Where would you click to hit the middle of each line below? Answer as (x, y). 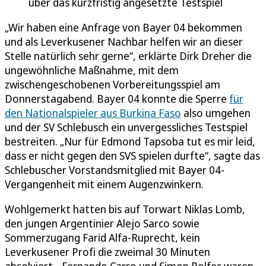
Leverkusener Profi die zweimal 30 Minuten (107, 252)
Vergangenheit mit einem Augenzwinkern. (104, 184)
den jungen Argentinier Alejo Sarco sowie (102, 224)
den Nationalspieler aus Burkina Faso (93, 113)
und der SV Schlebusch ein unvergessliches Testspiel (126, 127)
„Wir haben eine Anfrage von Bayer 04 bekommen (123, 28)
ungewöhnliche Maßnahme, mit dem (92, 70)
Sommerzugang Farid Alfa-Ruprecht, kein (102, 238)
